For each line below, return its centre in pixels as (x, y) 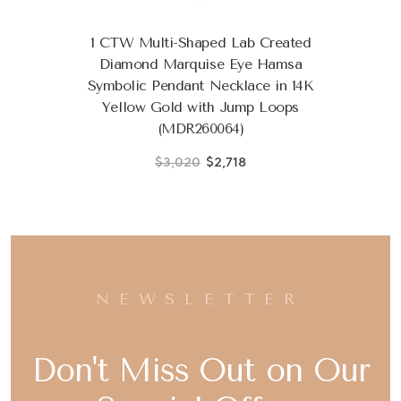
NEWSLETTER (200, 299)
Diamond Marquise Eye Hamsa (200, 64)
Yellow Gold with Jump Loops (200, 107)
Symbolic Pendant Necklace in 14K (200, 85)
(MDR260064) (200, 128)
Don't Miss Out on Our (200, 370)
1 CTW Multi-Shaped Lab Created (200, 42)
